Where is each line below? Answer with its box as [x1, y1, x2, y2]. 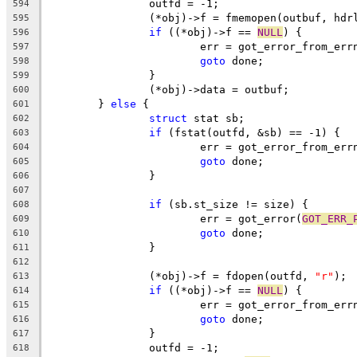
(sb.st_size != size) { [162, 198, 308, 210]
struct [149, 112, 187, 124]
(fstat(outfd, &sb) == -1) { [162, 126, 340, 139]
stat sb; [187, 112, 245, 124]
